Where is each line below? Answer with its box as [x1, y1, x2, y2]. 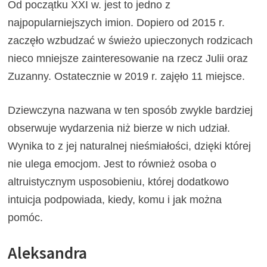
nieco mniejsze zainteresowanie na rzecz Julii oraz [8, 52, 249, 64]
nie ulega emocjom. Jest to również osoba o [8, 157, 217, 170]
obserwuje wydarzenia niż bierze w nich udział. [8, 122, 231, 134]
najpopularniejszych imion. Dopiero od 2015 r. [8, 16, 225, 29]
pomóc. [8, 211, 44, 223]
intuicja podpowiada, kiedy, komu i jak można [8, 193, 222, 206]
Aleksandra [8, 241, 88, 263]
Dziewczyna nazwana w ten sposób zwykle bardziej [8, 104, 253, 116]
